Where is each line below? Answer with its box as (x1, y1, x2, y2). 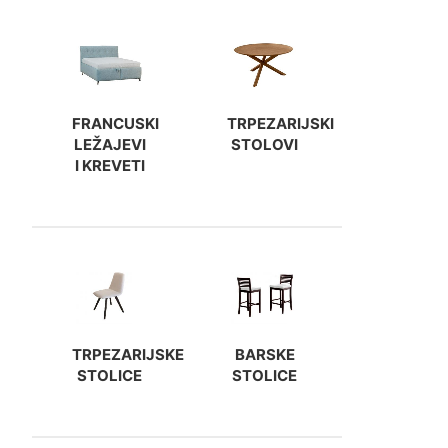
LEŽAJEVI (73, 135, 146, 155)
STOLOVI (231, 135, 298, 155)
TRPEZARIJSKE (72, 345, 184, 365)
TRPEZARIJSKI (227, 114, 334, 134)
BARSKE (234, 345, 295, 365)
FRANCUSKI (72, 114, 159, 134)
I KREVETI (74, 156, 145, 176)
